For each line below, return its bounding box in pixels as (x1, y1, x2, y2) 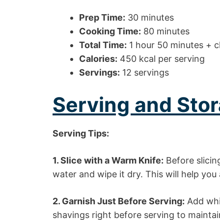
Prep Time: (79, 12, 125, 23)
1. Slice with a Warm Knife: (53, 155, 164, 165)
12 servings (120, 67, 169, 78)
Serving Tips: (53, 128, 109, 138)
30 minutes (125, 12, 174, 23)
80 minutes (141, 26, 190, 36)
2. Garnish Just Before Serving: (53, 195, 185, 206)
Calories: (79, 53, 117, 64)
